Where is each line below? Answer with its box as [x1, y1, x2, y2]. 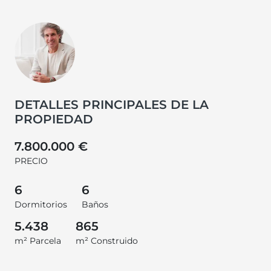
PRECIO [15, 155, 48, 166]
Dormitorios [15, 198, 67, 210]
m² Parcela [15, 235, 61, 246]
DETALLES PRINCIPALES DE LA [15, 97, 209, 112]
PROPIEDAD [15, 111, 93, 126]
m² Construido [76, 235, 138, 246]
